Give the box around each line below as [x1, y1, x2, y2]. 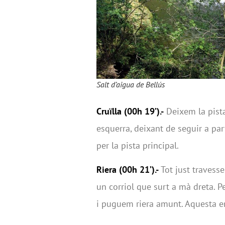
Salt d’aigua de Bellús [96, 79, 165, 89]
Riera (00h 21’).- [96, 164, 159, 176]
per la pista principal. [96, 139, 179, 151]
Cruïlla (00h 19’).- [96, 105, 164, 117]
